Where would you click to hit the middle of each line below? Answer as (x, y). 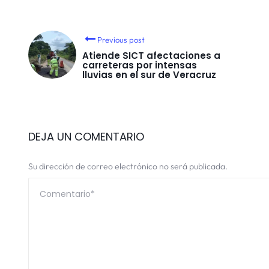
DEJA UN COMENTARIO (86, 136)
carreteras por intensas (140, 65)
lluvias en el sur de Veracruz (149, 74)
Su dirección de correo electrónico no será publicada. (128, 166)
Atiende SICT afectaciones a (151, 55)
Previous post (121, 39)
